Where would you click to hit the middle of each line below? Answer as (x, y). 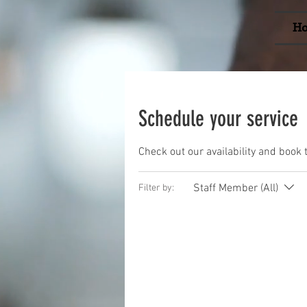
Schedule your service (218, 118)
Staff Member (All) (236, 188)
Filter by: (156, 188)
